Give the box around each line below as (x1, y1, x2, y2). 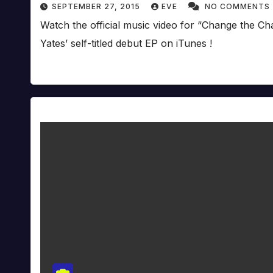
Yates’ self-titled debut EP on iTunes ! (40, 37, 212, 49)
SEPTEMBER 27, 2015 (52, 1, 143, 11)
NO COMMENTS (205, 1, 270, 11)
